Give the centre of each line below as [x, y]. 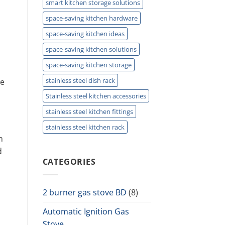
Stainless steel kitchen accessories [96, 96]
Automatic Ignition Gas [86, 211]
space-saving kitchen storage [88, 65]
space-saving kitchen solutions [91, 49]
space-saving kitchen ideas [85, 33]
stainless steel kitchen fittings [89, 111]
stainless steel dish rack [80, 80]
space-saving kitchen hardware [91, 18]
